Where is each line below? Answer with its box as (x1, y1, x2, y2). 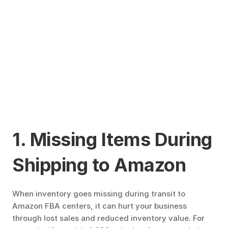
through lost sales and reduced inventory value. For (12, 213, 205, 223)
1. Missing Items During (12, 128, 212, 151)
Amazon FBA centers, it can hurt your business (12, 201, 187, 211)
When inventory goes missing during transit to (12, 189, 185, 198)
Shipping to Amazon (12, 154, 186, 176)
